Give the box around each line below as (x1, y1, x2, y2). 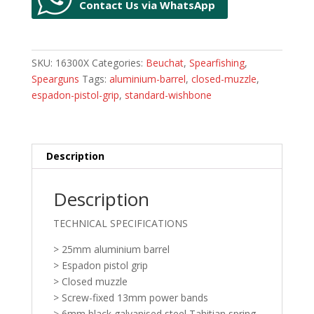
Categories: (91, 56, 146, 70)
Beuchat (145, 56, 184, 70)
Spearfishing (189, 56, 245, 70)
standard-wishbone (124, 88, 212, 102)
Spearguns (31, 72, 79, 86)
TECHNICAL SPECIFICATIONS (53, 217, 188, 231)
